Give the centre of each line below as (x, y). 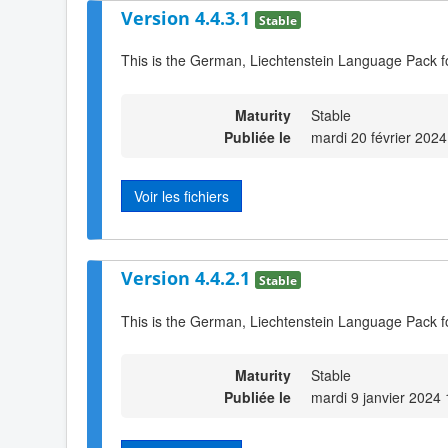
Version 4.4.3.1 (188, 17)
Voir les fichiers (181, 195)
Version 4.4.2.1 (188, 278)
